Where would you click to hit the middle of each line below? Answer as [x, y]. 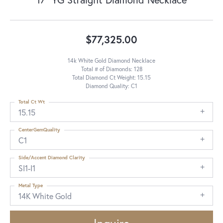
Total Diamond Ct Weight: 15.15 [111, 77]
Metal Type [31, 185]
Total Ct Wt [32, 102]
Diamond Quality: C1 [111, 86]
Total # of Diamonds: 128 [111, 69]
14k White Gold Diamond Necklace [111, 60]
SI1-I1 [27, 168]
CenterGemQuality [39, 130]
